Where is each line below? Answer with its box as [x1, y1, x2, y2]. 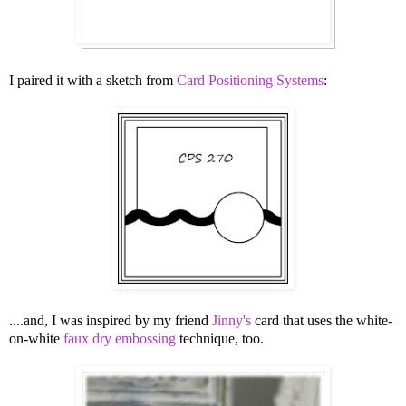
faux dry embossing [63, 330, 176, 346]
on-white [9, 330, 63, 346]
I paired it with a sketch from [9, 72, 177, 88]
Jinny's [212, 312, 251, 328]
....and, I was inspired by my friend [9, 312, 212, 328]
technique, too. [176, 330, 264, 346]
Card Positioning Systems [177, 72, 324, 88]
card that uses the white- [251, 312, 392, 328]
